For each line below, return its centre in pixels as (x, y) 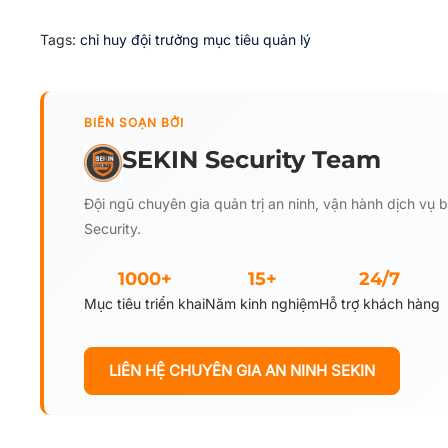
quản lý (287, 39)
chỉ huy (105, 39)
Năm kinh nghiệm (262, 303)
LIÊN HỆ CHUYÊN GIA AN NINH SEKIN (242, 370)
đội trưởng (167, 39)
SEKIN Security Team (251, 159)
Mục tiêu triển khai (144, 303)
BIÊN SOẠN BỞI (134, 122)
